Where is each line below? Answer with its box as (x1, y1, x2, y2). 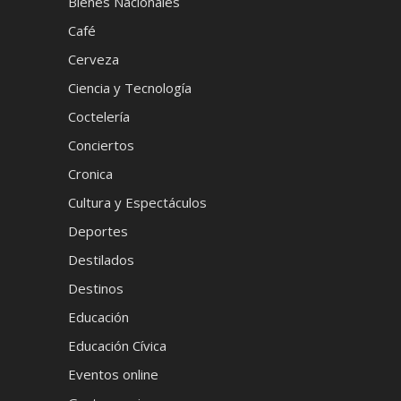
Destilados (67, 251, 134, 269)
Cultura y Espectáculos (67, 193, 207, 211)
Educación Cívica (67, 337, 166, 354)
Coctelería (67, 107, 130, 125)
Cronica (67, 165, 113, 183)
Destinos (67, 279, 124, 297)
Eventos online (67, 365, 158, 383)
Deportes (67, 222, 128, 240)
